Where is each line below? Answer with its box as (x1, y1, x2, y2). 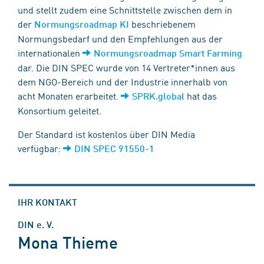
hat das (184, 89, 217, 102)
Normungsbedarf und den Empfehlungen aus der (18, 32, 223, 45)
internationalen (18, 46, 82, 59)
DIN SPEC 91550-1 (74, 143, 154, 154)
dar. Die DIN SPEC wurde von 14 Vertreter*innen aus (18, 61, 235, 74)
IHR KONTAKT (18, 196, 77, 207)
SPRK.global (132, 90, 184, 101)
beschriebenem (129, 17, 196, 30)
